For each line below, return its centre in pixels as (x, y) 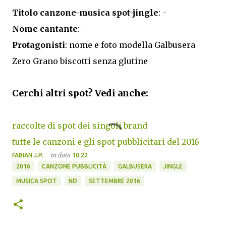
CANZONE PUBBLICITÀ (74, 166)
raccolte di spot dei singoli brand (80, 126)
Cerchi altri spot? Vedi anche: (80, 93)
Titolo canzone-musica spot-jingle (85, 13)
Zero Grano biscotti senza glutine (80, 61)
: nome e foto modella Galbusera (130, 45)
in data (62, 155)
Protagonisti (39, 45)
